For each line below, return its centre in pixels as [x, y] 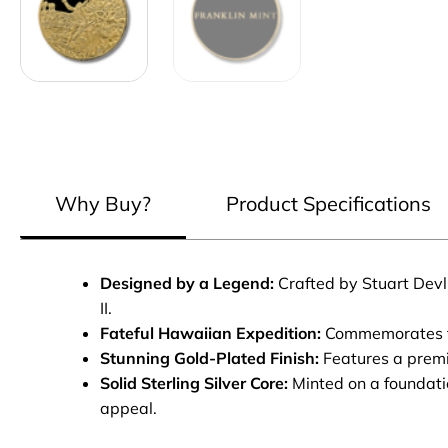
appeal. [128, 407]
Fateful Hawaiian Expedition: [210, 332]
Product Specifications [328, 203]
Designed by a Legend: [187, 282]
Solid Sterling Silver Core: [194, 382]
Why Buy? [103, 203]
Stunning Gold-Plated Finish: [209, 357]
